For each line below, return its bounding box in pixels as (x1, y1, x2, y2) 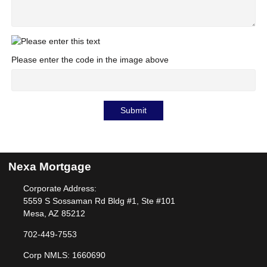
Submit (120, 105, 147, 116)
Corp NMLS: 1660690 (23, 250, 105, 260)
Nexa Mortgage (8, 160, 91, 173)
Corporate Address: (23, 184, 97, 194)
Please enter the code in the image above (11, 54, 169, 64)
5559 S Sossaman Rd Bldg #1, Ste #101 (23, 196, 175, 206)
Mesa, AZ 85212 (23, 209, 85, 219)
